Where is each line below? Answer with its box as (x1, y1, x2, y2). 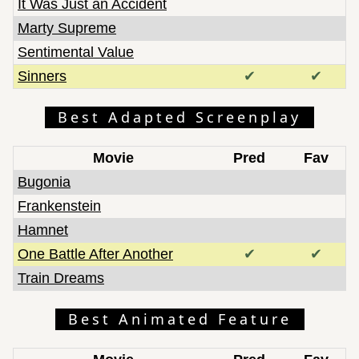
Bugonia (18, 173, 71, 190)
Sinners (18, 67, 67, 84)
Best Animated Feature (67, 309, 292, 329)
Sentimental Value (18, 43, 134, 60)
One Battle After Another (18, 245, 173, 262)
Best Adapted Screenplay (58, 107, 301, 127)
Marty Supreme (18, 19, 116, 36)
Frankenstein (18, 197, 101, 214)
